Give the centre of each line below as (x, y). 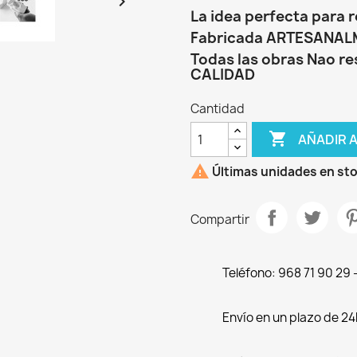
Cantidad (218, 109)
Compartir (220, 219)
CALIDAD (223, 75)
